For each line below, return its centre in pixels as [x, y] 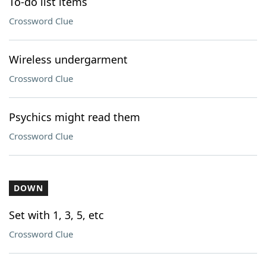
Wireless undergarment [68, 59]
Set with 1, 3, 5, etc [56, 215]
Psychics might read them [75, 117]
